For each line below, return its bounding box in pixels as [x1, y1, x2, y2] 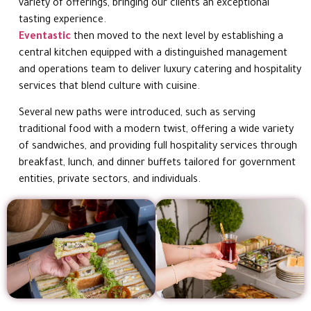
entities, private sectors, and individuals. [19, 175, 201, 187]
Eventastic [19, 32, 74, 44]
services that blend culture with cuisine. [19, 82, 201, 94]
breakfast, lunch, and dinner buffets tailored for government [19, 158, 296, 170]
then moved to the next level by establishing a [74, 32, 284, 44]
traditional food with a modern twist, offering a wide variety [19, 125, 294, 137]
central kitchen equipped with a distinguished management [19, 49, 288, 60]
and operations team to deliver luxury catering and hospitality [19, 65, 302, 77]
